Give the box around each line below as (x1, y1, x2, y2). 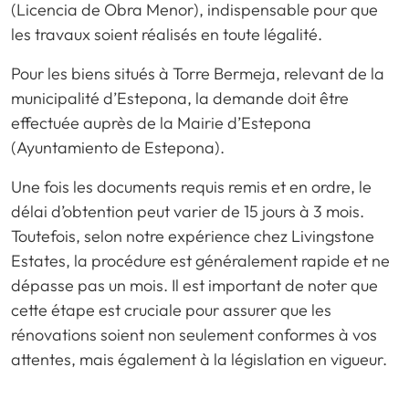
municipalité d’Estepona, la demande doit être (11, 87, 349, 109)
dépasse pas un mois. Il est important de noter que (11, 274, 378, 296)
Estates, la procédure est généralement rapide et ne (11, 249, 390, 271)
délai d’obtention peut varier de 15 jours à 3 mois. (11, 200, 364, 222)
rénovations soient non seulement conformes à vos (11, 323, 377, 345)
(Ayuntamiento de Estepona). (11, 136, 225, 158)
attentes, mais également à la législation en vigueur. (11, 348, 387, 370)
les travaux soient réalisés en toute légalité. (11, 23, 322, 45)
